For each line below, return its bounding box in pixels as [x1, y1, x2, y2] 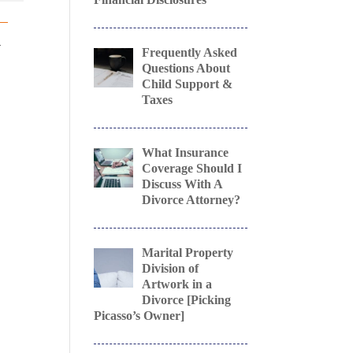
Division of [141, 262, 199, 275]
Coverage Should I [141, 162, 242, 175]
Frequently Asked [141, 46, 237, 59]
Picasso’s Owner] [94, 309, 185, 322]
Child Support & [141, 77, 232, 91]
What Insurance [141, 146, 229, 159]
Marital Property [141, 246, 233, 259]
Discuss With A [141, 177, 222, 191]
